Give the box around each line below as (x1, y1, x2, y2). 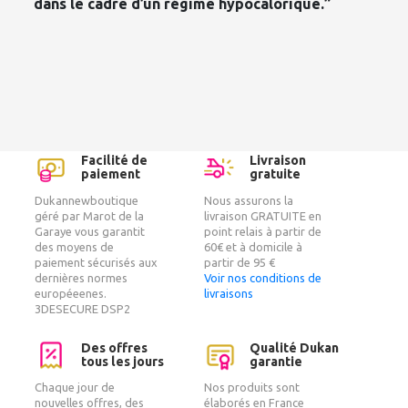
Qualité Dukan (250, 340, 340, 355)
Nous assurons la (204, 193, 293, 207)
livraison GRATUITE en (204, 209, 321, 222)
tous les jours (80, 353, 164, 369)
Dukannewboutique (35, 193, 139, 207)
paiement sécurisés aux (35, 255, 158, 269)
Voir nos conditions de (204, 270, 321, 284)
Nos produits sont (204, 381, 300, 394)
